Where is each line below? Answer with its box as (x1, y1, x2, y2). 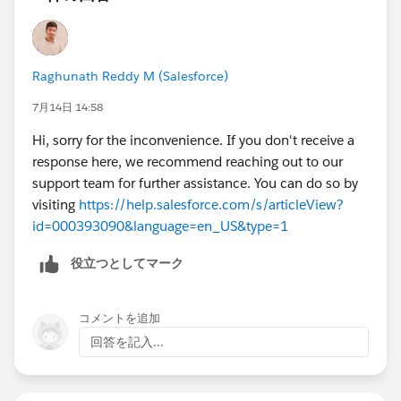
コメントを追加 (79, 310, 160, 326)
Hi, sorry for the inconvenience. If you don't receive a (32, 131, 354, 149)
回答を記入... (90, 333, 164, 350)
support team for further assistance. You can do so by (32, 174, 358, 192)
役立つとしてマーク (71, 254, 183, 271)
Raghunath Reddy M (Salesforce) (32, 67, 228, 84)
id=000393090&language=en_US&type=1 (32, 217, 288, 235)
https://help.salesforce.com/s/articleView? (79, 195, 344, 213)
